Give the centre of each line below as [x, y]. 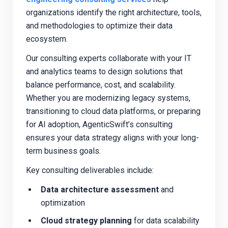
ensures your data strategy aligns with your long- [112, 137]
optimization [63, 203]
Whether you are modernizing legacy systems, [108, 98]
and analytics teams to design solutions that [104, 71]
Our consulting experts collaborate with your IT [109, 58]
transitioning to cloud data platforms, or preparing [113, 111]
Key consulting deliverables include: [90, 170]
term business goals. [63, 151]
